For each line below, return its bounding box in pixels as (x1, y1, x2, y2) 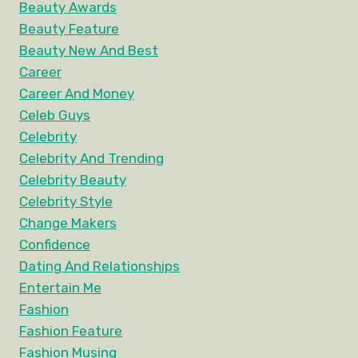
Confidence (19, 237, 90, 253)
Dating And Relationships (19, 258, 180, 275)
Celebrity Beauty (19, 172, 126, 189)
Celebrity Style (19, 193, 113, 210)
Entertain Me (19, 280, 101, 296)
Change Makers (19, 215, 117, 232)
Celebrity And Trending (19, 150, 164, 167)
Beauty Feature (19, 21, 119, 38)
